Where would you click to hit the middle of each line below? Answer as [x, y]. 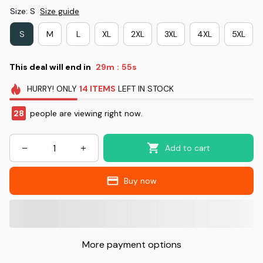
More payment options [131, 245]
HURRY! [40, 89]
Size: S [23, 11]
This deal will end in [50, 67]
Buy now [141, 181]
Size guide [60, 11]
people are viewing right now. [86, 114]
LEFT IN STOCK [144, 89]
